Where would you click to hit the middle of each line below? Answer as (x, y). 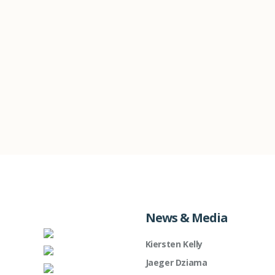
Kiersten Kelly (174, 244)
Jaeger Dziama (176, 262)
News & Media (186, 217)
